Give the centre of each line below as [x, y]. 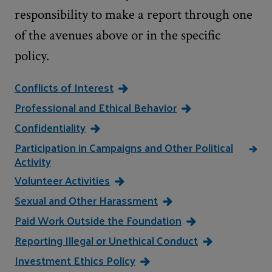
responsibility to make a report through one [134, 15]
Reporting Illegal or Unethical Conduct [106, 240]
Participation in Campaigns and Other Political [124, 147]
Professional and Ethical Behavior [96, 107]
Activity [33, 161]
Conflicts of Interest [64, 87]
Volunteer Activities [62, 180]
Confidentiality [50, 127]
